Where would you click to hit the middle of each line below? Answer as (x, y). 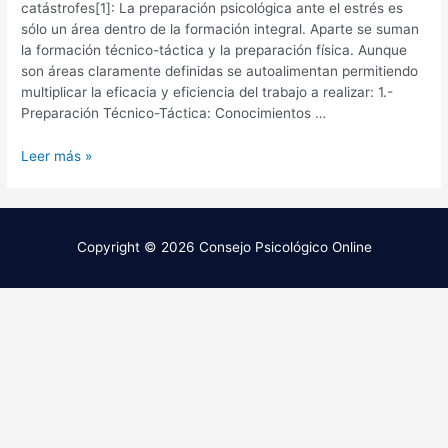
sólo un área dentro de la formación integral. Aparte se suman (220, 29)
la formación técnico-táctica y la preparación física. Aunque (214, 50)
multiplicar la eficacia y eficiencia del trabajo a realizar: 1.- (207, 92)
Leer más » (57, 155)
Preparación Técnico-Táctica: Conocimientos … (174, 113)
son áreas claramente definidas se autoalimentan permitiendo (220, 71)
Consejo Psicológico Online (285, 247)
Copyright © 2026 (137, 247)
